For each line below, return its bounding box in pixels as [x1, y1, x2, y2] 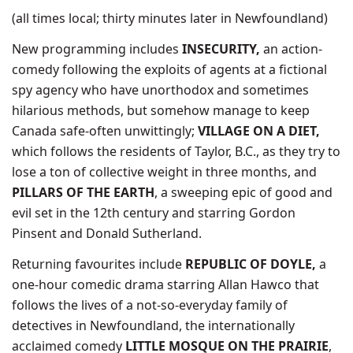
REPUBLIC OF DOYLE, [185, 255, 319, 273]
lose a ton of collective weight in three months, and [12, 163, 317, 180]
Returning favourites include [12, 255, 185, 273]
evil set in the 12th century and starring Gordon [12, 204, 295, 221]
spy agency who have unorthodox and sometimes [12, 81, 309, 98]
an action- [263, 40, 322, 58]
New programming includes [12, 40, 182, 58]
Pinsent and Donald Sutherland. [12, 225, 202, 242]
